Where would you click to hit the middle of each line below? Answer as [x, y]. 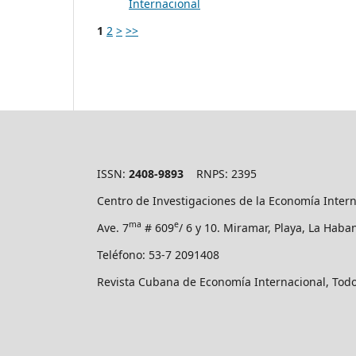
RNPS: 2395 [220, 173]
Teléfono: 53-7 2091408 [158, 254]
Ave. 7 [113, 227]
